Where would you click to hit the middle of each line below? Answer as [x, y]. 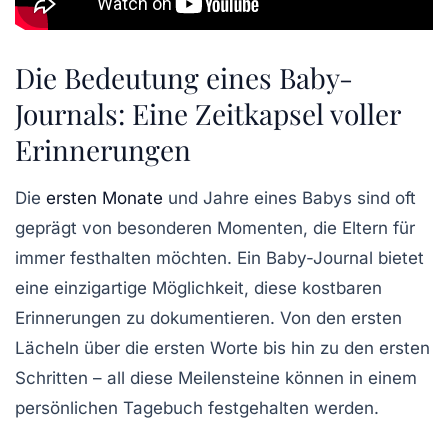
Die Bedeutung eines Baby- [184, 77]
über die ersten [144, 347]
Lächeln [47, 347]
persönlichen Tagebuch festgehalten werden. [197, 407]
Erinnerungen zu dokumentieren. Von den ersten [208, 317]
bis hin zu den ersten [344, 347]
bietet [398, 257]
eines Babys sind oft [332, 197]
